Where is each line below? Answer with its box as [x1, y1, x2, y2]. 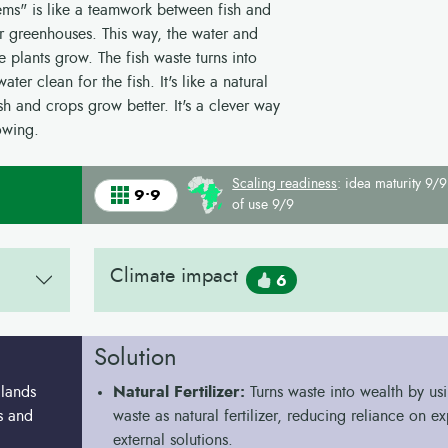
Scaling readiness [232, 177, 338, 191]
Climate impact [109, 266, 238, 286]
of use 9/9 [232, 198, 295, 212]
